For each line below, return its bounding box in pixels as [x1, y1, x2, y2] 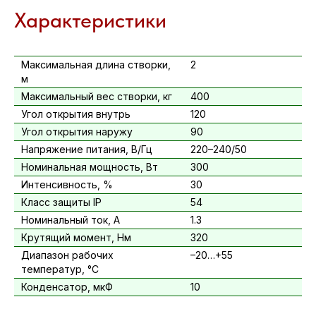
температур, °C [21, 263, 99, 276]
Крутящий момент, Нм [21, 231, 131, 244]
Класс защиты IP [21, 196, 102, 209]
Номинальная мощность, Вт [21, 161, 158, 174]
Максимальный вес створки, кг [21, 90, 172, 103]
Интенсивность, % [21, 178, 113, 191]
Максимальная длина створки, [21, 59, 171, 71]
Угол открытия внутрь [21, 108, 130, 121]
